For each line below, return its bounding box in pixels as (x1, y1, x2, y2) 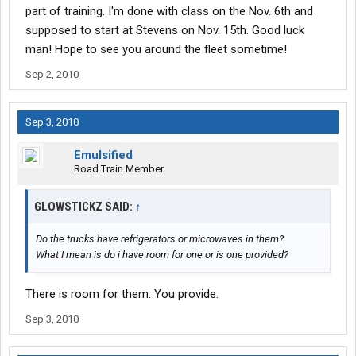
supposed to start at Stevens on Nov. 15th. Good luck (25, 23, 304, 38)
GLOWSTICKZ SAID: (34, 199, 135, 215)
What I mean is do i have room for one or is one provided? (36, 249, 288, 261)
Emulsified (74, 148, 133, 163)
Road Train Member (74, 163, 164, 176)
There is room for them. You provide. (25, 287, 219, 302)
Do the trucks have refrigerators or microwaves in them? (36, 233, 284, 246)
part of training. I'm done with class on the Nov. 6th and (25, 4, 313, 19)
